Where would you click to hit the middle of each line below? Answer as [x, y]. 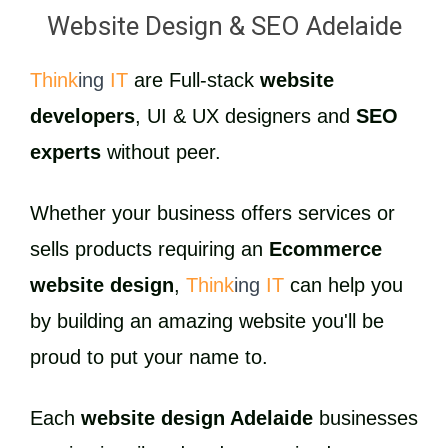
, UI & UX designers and [245, 115]
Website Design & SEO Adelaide [224, 25]
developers [82, 115]
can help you [343, 284]
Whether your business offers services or [212, 212]
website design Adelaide [197, 417]
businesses [365, 417]
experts [65, 151]
